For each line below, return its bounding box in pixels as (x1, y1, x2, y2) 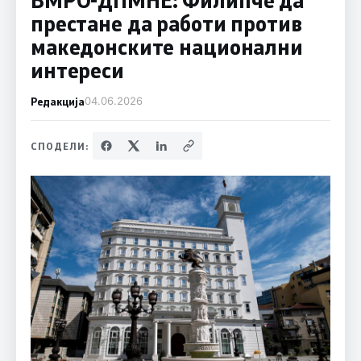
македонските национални (30, 32, 303, 60)
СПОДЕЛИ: (30, 139, 89, 152)
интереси (30, 56, 124, 84)
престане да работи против (30, 9, 302, 37)
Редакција (30, 93, 85, 108)
